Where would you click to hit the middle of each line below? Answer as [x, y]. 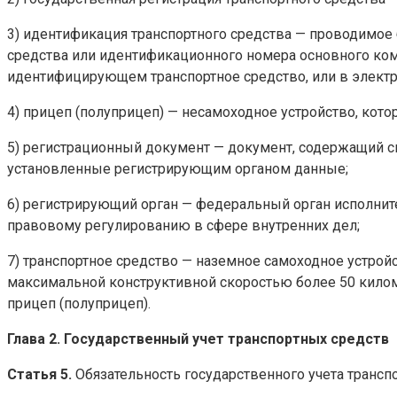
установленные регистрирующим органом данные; [178, 168]
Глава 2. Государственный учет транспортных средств [198, 339]
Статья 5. [39, 374]
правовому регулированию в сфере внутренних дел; [183, 225]
